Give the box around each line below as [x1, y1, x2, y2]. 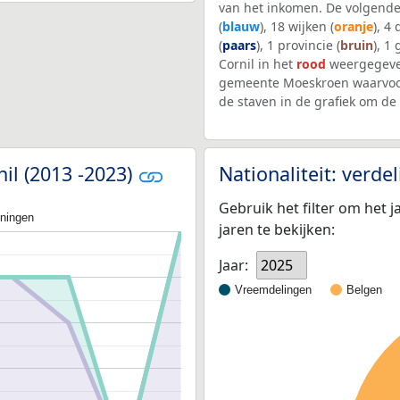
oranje [334, 18, 373, 36]
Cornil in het [219, 55, 296, 73]
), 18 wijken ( [260, 18, 334, 36]
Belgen [346, 282, 382, 296]
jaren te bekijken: [219, 219, 335, 239]
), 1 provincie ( [256, 37, 340, 54]
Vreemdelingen [235, 282, 312, 296]
